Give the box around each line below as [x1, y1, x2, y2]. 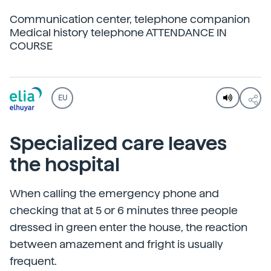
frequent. [10, 255, 57, 267]
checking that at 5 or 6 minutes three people [10, 204, 238, 217]
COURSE [10, 39, 53, 52]
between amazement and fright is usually [10, 238, 223, 250]
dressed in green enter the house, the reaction [10, 221, 247, 233]
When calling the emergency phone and [10, 187, 219, 200]
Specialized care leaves [10, 132, 227, 155]
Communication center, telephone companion [10, 13, 250, 25]
